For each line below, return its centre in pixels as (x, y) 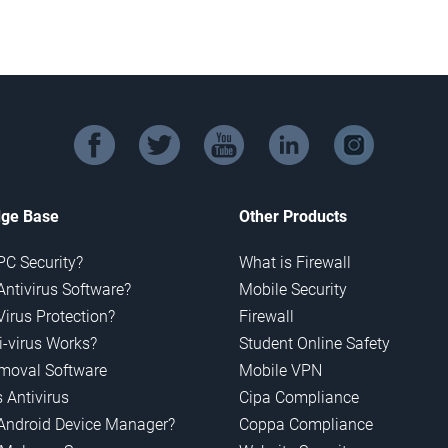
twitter (180, 133)
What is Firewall (295, 263)
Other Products (293, 217)
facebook (126, 133)
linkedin (315, 133)
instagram (389, 133)
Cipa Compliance (299, 398)
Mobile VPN (280, 371)
